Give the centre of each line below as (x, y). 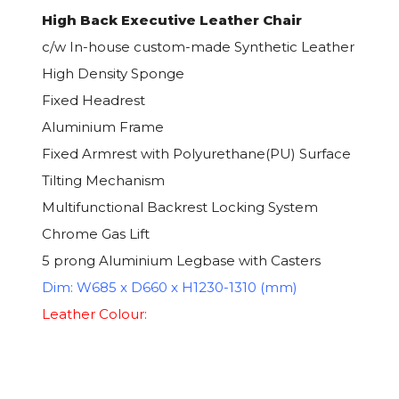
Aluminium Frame (103, 126)
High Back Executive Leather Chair (172, 20)
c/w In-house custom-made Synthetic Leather (198, 46)
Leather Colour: (94, 313)
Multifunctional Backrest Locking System (180, 207)
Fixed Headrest (94, 100)
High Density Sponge (113, 73)
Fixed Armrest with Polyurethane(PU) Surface (196, 153)
